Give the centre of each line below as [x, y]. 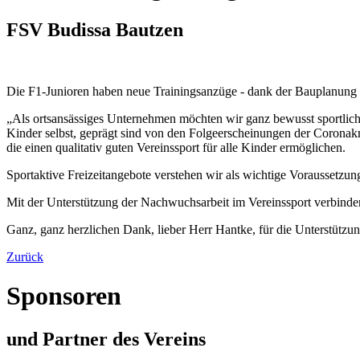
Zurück [25, 256]
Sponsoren [64, 296]
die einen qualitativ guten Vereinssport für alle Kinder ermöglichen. [176, 147]
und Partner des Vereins [106, 339]
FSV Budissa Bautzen [95, 29]
